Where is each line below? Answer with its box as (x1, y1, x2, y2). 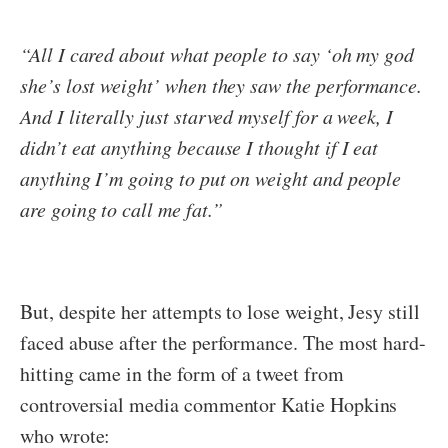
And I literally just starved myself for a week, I (20, 103, 394, 130)
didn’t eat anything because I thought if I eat (20, 134, 379, 161)
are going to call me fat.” (20, 196, 223, 223)
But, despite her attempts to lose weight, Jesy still (20, 298, 420, 326)
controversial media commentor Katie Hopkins (20, 391, 398, 419)
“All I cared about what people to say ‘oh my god (20, 41, 415, 68)
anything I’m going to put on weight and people (20, 165, 402, 192)
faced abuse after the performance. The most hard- (20, 329, 427, 357)
